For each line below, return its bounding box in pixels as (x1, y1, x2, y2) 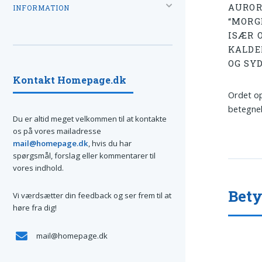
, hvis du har (88, 137, 132, 149)
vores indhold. (13, 162, 64, 173)
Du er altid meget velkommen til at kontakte (13, 113, 167, 124)
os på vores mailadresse (13, 125, 101, 136)
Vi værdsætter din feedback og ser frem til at (13, 190, 171, 201)
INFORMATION (13, 3, 70, 12)
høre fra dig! (13, 202, 57, 213)
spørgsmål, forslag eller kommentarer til (13, 150, 156, 161)
